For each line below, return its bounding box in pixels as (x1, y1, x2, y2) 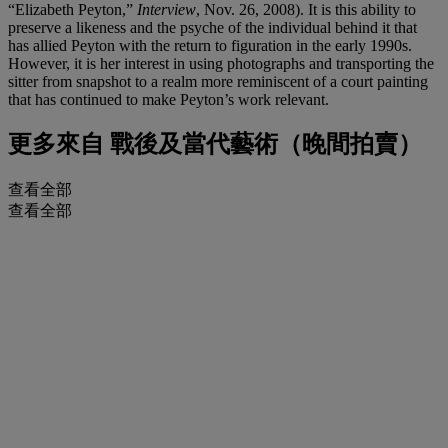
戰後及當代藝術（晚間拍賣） (104, 131, 422, 158)
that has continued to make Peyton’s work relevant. (8, 90, 329, 108)
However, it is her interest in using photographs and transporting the (8, 54, 434, 72)
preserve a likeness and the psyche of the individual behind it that (8, 18, 417, 36)
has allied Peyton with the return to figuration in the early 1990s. (8, 36, 412, 54)
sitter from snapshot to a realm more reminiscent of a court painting (8, 72, 428, 90)
